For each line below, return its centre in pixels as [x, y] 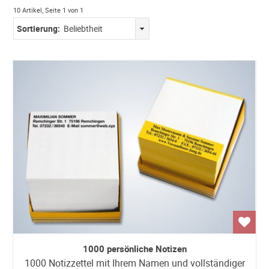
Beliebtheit [83, 29]
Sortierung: [39, 29]
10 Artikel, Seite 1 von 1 [49, 10]
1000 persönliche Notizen [134, 248]
